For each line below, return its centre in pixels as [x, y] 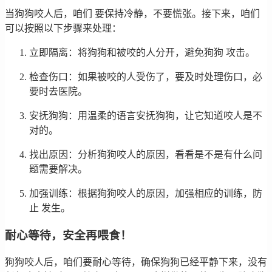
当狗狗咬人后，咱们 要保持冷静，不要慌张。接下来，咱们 [132, 14]
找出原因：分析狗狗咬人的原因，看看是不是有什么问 [146, 155]
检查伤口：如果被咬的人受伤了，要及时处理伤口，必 [146, 77]
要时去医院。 [58, 92]
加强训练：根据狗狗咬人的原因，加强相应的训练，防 [146, 194]
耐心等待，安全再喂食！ [68, 236]
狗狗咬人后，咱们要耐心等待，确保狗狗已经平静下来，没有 [136, 262]
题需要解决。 [58, 169]
